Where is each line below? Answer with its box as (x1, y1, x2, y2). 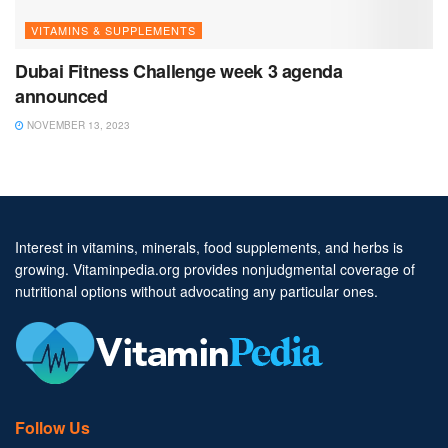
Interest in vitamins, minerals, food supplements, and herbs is (15, 236, 403, 257)
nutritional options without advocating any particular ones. (15, 280, 378, 301)
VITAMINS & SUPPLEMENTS (31, 21, 196, 38)
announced (15, 82, 108, 109)
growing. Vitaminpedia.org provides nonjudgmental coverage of (15, 258, 415, 279)
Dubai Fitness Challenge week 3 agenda (15, 57, 343, 84)
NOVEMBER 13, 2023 (24, 117, 130, 132)
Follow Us (15, 415, 90, 439)
